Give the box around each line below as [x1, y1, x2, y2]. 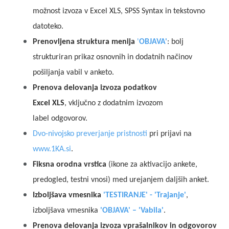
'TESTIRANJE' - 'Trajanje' [103, 191, 186, 199]
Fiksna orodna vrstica [33, 161, 106, 169]
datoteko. [33, 22, 65, 31]
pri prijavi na [147, 130, 192, 138]
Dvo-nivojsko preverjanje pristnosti [33, 130, 147, 138]
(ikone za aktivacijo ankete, [106, 161, 197, 169]
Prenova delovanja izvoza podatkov [33, 84, 157, 92]
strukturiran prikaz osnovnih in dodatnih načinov [33, 53, 192, 61]
